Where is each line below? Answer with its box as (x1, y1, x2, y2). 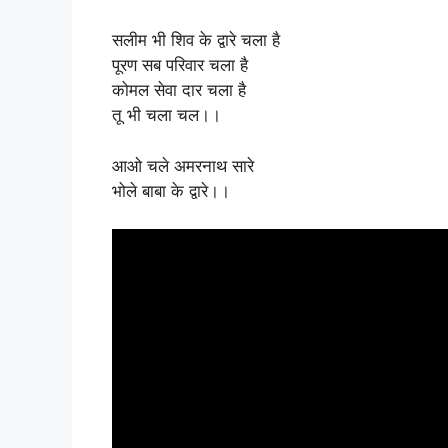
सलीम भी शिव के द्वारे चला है (112, 30, 280, 50)
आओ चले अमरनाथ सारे (112, 155, 254, 176)
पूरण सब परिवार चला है (112, 55, 248, 75)
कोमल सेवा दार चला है (112, 80, 246, 100)
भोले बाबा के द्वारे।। (112, 180, 230, 201)
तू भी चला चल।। (112, 105, 221, 125)
